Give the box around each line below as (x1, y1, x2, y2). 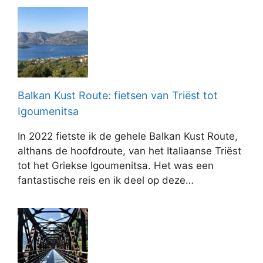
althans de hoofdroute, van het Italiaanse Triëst (18, 145, 241, 157)
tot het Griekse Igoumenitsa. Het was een (18, 160, 214, 171)
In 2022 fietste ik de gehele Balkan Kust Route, (18, 130, 238, 142)
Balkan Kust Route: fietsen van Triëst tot (18, 89, 218, 102)
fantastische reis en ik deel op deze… (18, 174, 194, 186)
